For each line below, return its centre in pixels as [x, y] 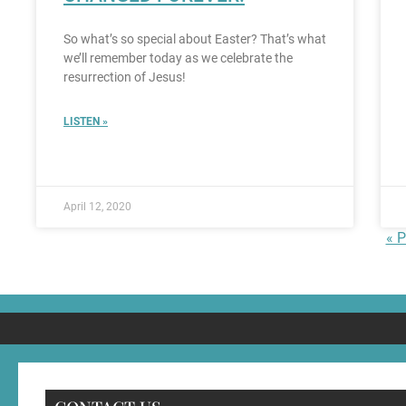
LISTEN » [86, 122]
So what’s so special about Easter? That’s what [195, 39]
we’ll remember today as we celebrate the [178, 58]
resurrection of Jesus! [125, 77]
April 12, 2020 [97, 207]
